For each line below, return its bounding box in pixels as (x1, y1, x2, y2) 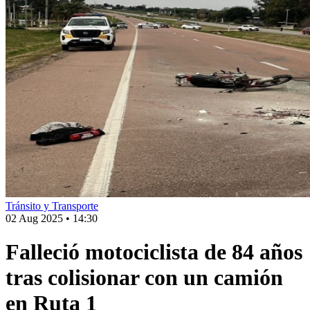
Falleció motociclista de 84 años (6, 239, 302, 265)
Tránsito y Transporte (6, 200, 98, 212)
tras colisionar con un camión (6, 265, 283, 291)
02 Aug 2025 (6, 212, 63, 224)
